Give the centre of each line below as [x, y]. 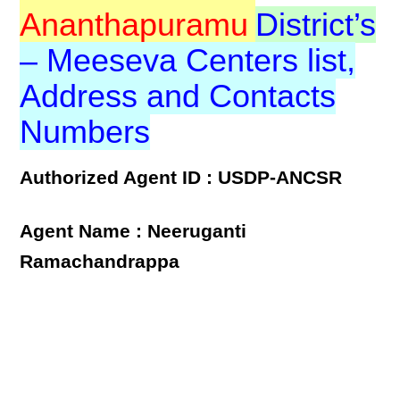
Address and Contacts [178, 96]
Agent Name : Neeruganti [133, 231]
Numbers [85, 132]
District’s [316, 25]
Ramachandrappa [100, 262]
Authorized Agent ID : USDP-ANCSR [181, 178]
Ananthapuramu [134, 25]
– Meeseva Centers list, [188, 60]
